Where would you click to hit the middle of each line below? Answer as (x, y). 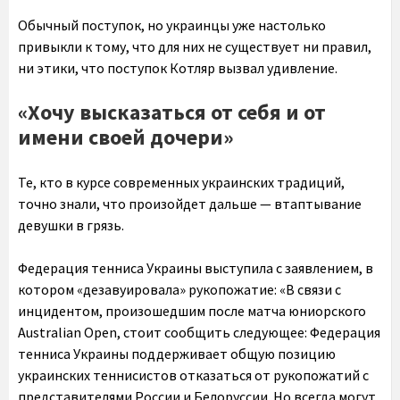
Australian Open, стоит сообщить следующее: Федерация (199, 332)
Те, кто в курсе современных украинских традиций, (181, 182)
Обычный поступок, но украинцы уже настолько (172, 25)
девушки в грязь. (71, 225)
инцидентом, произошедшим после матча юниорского (192, 311)
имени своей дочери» (126, 137)
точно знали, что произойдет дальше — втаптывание (190, 204)
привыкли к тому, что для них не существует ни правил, (195, 46)
